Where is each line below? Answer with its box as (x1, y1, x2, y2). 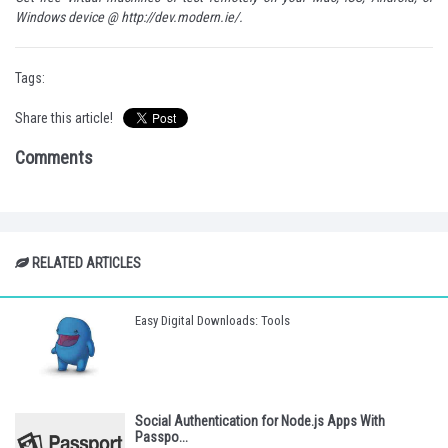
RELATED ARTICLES (29, 255, 141, 272)
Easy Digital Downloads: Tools (135, 313, 290, 329)
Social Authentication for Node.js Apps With (135, 412, 385, 429)
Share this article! (15, 110, 113, 127)
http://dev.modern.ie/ (121, 9, 239, 26)
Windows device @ (15, 9, 121, 26)
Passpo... (135, 428, 188, 445)
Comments (15, 147, 93, 169)
